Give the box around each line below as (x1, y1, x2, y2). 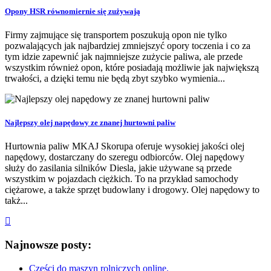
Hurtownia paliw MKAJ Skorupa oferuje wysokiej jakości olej (5, 141, 244, 152)
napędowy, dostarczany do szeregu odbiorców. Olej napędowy (5, 152, 244, 163)
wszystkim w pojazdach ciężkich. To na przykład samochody (5, 174, 238, 184)
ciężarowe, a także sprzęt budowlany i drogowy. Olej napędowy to (5, 184, 260, 195)
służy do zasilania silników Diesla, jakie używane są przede (5, 163, 232, 174)
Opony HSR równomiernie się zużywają (5, 6, 140, 16)
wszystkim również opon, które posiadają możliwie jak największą (5, 62, 259, 73)
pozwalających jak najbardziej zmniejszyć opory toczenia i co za (5, 41, 250, 51)
